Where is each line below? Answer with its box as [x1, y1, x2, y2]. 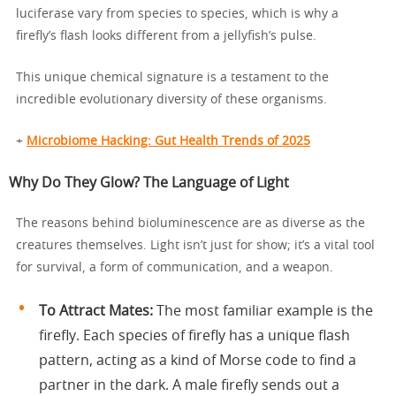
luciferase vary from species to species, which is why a [16, 7, 339, 20]
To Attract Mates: [39, 303, 153, 318]
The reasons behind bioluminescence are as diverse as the [16, 217, 365, 230]
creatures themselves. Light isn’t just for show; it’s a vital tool [16, 239, 375, 252]
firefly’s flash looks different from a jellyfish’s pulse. [16, 29, 316, 42]
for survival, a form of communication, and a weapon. [16, 261, 333, 274]
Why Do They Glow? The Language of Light [9, 175, 289, 190]
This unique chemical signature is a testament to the [16, 71, 329, 84]
